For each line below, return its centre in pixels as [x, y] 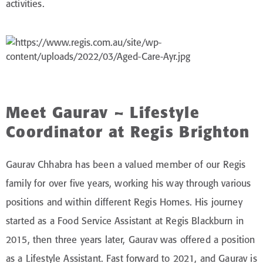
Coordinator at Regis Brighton [128, 132]
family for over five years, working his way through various [129, 183]
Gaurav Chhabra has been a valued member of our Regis [126, 164]
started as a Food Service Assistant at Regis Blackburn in [125, 220]
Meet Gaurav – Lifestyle [103, 112]
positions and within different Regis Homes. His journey [124, 202]
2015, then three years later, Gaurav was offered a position [131, 239]
